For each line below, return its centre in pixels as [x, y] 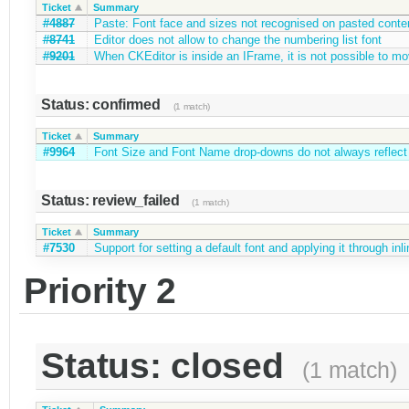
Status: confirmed [103, 104]
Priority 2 [100, 291]
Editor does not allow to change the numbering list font [237, 39]
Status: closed [168, 366]
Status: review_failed [112, 200]
